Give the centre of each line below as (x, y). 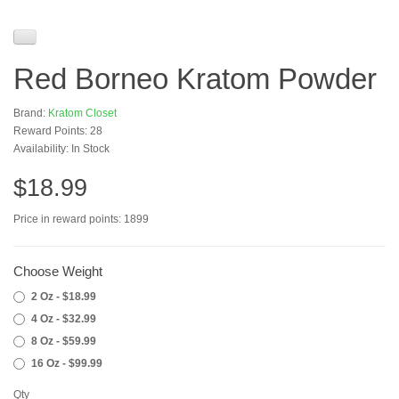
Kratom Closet (82, 113)
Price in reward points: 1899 (81, 219)
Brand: (31, 113)
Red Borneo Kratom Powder (195, 79)
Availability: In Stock (61, 149)
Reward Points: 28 (58, 131)
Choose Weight (58, 271)
